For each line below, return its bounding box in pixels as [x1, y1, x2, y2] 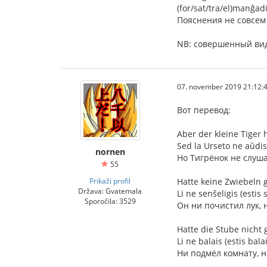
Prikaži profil [89, 175, 131, 185]
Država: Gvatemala [78, 185, 142, 195]
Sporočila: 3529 [84, 195, 136, 206]
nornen [95, 145, 125, 157]
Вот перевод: [177, 104, 231, 116]
